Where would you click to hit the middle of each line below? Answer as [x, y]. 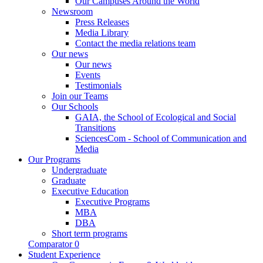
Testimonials [98, 85]
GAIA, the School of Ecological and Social [156, 117]
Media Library [102, 33]
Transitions [95, 128]
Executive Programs [112, 202]
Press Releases [102, 22]
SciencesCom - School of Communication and [161, 138]
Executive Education [90, 191]
